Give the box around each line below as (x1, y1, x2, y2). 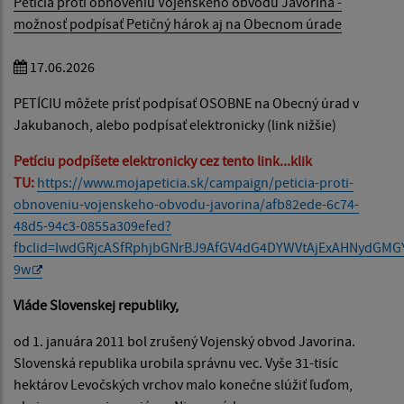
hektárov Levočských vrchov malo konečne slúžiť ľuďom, (14, 374, 353, 393)
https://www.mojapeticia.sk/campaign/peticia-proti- (37, 172, 353, 191)
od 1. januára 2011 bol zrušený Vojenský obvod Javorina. (14, 331, 355, 350)
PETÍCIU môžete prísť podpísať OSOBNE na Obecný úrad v (14, 93, 359, 112)
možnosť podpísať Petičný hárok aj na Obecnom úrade (14, 14, 342, 32)
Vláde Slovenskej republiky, (14, 295, 179, 314)
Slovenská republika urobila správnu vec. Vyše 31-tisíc (14, 353, 338, 372)
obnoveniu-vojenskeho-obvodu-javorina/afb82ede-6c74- (14, 194, 359, 213)
